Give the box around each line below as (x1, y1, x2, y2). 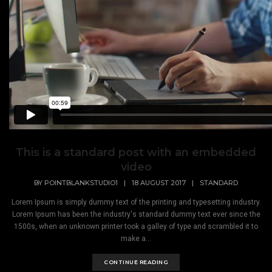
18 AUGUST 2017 (132, 178, 186, 187)
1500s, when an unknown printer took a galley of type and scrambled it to (14, 222, 258, 231)
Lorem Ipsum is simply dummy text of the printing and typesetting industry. (11, 197, 261, 206)
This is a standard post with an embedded (16, 146, 256, 160)
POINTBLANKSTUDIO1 (44, 178, 118, 187)
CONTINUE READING (104, 258, 168, 265)
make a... (121, 234, 151, 243)
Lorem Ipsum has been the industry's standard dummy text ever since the (12, 209, 260, 219)
